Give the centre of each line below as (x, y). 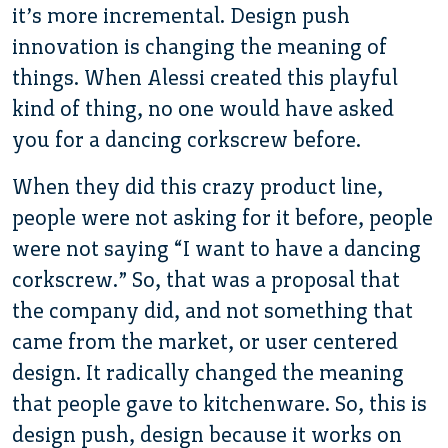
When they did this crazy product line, (197, 186)
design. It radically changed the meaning (208, 372)
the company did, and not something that (212, 310)
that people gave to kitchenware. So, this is (219, 403)
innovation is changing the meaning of (199, 46)
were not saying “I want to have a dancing (216, 248)
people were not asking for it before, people (222, 217)
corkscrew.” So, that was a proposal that (206, 279)
